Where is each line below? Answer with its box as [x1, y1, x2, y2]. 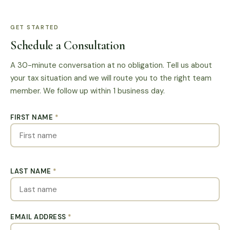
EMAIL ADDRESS [10, 213, 68, 222]
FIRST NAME [10, 113, 55, 122]
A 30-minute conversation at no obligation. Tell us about [10, 60, 212, 71]
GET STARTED [10, 24, 59, 31]
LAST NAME [10, 167, 53, 176]
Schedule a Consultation [10, 38, 125, 53]
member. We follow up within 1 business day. [10, 86, 165, 97]
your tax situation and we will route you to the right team [10, 73, 212, 84]
